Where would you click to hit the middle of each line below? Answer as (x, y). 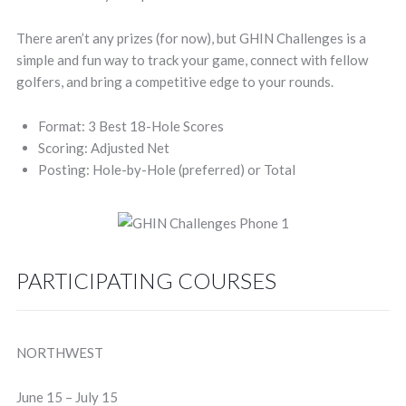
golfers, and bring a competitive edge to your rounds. (174, 82)
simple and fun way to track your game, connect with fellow (192, 60)
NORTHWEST (59, 353)
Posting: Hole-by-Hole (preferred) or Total (166, 169)
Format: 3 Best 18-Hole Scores (130, 126)
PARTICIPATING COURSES (146, 280)
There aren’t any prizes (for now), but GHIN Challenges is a (191, 38)
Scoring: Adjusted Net (103, 148)
